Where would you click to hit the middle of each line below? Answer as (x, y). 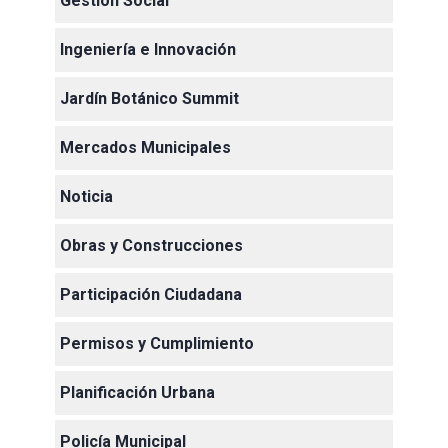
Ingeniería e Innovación (148, 49)
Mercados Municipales (145, 147)
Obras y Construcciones (151, 245)
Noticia (86, 196)
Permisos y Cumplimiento (157, 343)
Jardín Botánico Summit (149, 98)
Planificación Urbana (137, 392)
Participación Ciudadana (151, 294)
